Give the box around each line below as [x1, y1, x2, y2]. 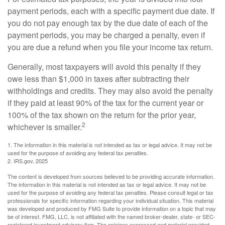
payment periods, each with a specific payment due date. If [8, 5, 214, 17]
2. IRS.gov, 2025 [8, 157, 48, 165]
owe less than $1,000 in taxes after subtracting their [8, 73, 189, 84]
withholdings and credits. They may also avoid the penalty [8, 85, 213, 96]
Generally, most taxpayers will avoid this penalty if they [8, 61, 201, 72]
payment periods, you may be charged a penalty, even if [8, 29, 205, 41]
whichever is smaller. [8, 121, 82, 133]
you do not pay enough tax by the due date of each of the [8, 17, 208, 29]
